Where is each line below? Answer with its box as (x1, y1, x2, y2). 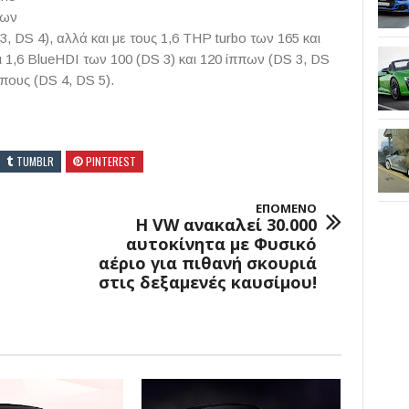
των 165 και (246, 29, 320, 46)
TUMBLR (16, 152, 54, 169)
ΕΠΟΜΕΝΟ (255, 199, 317, 216)
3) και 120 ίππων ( (160, 50, 273, 67)
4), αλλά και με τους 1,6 (34, 29, 183, 46)
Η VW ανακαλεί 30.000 (134, 213, 317, 236)
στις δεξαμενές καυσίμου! (98, 270, 317, 293)
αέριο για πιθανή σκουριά (98, 251, 317, 274)
